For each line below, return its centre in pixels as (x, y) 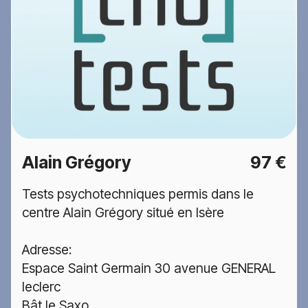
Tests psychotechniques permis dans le (138, 194)
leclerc (41, 286)
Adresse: (47, 249)
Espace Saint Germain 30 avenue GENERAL (149, 268)
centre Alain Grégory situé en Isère (123, 212)
